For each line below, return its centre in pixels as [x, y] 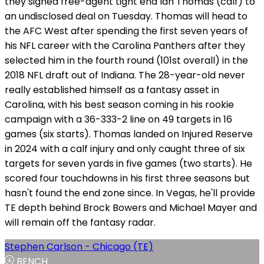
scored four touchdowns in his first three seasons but [127, 178]
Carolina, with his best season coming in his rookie [119, 104]
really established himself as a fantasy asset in [112, 90]
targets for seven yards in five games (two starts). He [128, 163]
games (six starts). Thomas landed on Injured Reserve [129, 134]
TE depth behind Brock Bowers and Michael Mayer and [131, 207]
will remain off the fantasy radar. [80, 222]
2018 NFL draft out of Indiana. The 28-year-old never [125, 75]
